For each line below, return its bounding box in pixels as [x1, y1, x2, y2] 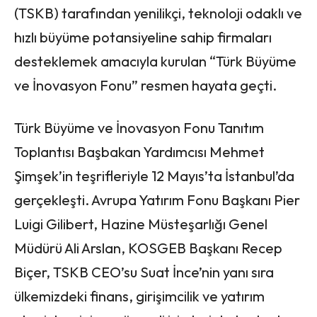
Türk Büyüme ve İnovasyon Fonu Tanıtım [14, 118, 264, 137]
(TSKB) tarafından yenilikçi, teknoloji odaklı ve [14, 4, 302, 22]
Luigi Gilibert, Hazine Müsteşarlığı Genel [14, 214, 267, 233]
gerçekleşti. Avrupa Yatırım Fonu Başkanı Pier [14, 190, 300, 209]
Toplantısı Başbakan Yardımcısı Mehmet [14, 142, 265, 161]
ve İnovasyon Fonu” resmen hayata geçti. [14, 76, 277, 94]
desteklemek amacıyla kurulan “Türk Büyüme [14, 52, 296, 70]
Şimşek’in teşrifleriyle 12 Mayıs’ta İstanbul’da [14, 166, 294, 185]
